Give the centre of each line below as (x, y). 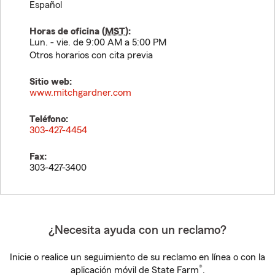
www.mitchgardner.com (80, 93)
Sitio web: (51, 82)
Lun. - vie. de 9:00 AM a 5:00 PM (98, 42)
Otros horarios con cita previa (91, 55)
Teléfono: (49, 119)
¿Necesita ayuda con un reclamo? (137, 230)
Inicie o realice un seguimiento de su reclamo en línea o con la (137, 257)
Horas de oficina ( (67, 31)
